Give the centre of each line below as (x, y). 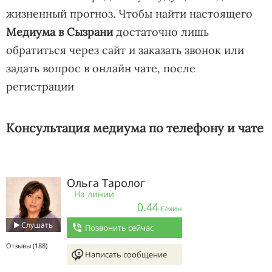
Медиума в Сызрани (59, 32)
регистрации (40, 87)
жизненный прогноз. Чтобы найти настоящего (129, 14)
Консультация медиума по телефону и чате (135, 128)
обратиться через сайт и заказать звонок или (125, 50)
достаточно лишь (161, 32)
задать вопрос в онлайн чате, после (101, 68)
